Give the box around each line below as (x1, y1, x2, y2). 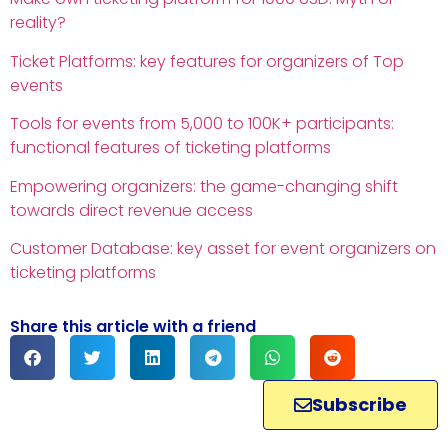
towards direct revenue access (10, 198, 253, 222)
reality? (10, 11, 66, 35)
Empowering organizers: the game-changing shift (10, 174, 398, 198)
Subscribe (312, 392, 407, 418)
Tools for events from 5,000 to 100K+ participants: (10, 112, 394, 136)
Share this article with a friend (10, 315, 256, 339)
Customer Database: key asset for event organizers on (10, 236, 436, 260)
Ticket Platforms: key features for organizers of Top (10, 49, 404, 73)
